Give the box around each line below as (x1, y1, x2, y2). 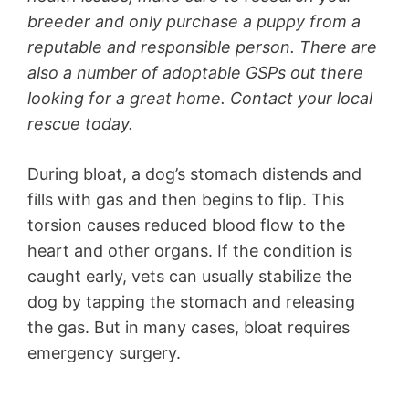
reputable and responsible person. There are (27, 37, 377, 57)
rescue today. (27, 113, 138, 133)
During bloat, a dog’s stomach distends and (27, 163, 362, 184)
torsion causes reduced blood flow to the (27, 215, 345, 235)
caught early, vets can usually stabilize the (27, 266, 351, 286)
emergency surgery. (27, 342, 181, 362)
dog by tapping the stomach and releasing (27, 291, 355, 311)
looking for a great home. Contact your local (27, 88, 372, 108)
